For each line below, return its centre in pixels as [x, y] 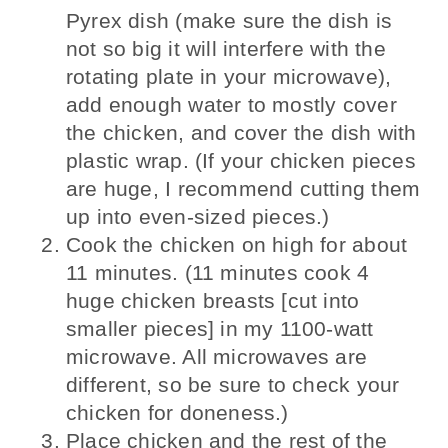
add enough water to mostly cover [231, 104]
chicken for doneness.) [177, 412]
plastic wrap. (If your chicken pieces [241, 160]
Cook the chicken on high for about [237, 244]
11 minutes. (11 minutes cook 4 [218, 272]
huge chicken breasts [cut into [213, 300]
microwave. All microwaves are [217, 356]
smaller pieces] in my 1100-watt [220, 328]
